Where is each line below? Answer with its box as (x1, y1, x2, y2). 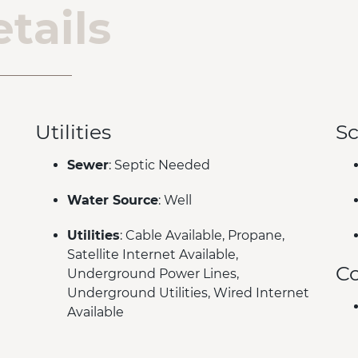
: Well (158, 192, 193, 208)
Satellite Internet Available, (67, 246, 239, 262)
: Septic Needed (109, 157, 211, 173)
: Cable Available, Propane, (120, 227, 285, 243)
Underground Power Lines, (67, 265, 240, 281)
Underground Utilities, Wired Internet (67, 284, 310, 300)
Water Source (67, 192, 159, 208)
